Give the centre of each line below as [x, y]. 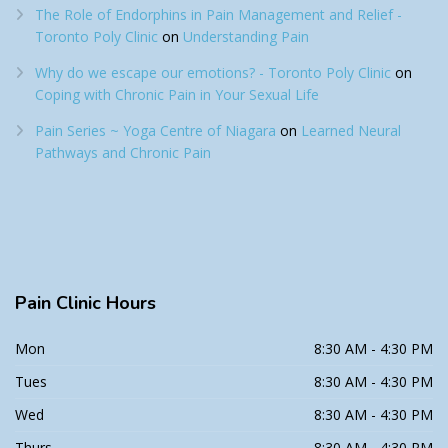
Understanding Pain [246, 36]
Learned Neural [351, 130]
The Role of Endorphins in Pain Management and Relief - [218, 14]
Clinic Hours [106, 302]
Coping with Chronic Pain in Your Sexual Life [177, 94]
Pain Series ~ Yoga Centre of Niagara [155, 130]
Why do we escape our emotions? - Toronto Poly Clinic [213, 72]
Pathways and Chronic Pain [123, 152]
